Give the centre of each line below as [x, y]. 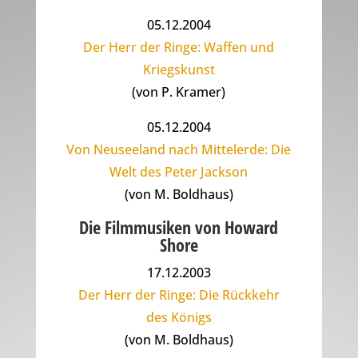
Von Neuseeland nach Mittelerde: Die [179, 150]
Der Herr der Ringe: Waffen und [179, 48]
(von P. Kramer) [179, 92]
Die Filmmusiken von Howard [179, 227]
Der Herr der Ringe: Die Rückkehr [179, 295]
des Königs [179, 318]
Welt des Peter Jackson [179, 172]
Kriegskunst [179, 70]
